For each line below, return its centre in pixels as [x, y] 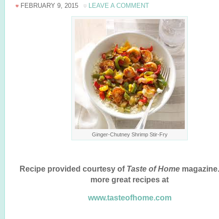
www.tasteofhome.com [130, 197]
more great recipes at [130, 179]
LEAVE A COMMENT [119, 6]
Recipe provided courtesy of [73, 169]
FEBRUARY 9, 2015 [49, 6]
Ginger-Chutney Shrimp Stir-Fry [130, 134]
